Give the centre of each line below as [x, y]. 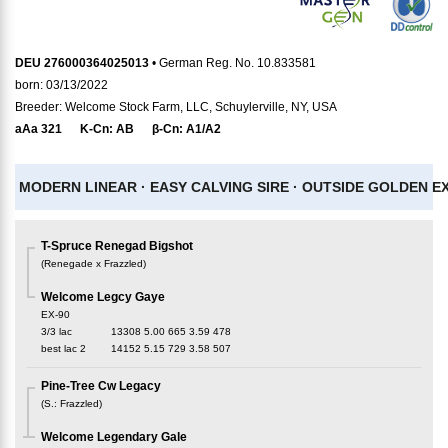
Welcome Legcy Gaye [103, 297]
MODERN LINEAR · [84, 186]
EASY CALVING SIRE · [226, 186]
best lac [59, 348]
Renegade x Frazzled [93, 263]
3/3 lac [56, 331]
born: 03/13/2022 [61, 85]
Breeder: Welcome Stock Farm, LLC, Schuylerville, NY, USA [176, 107]
